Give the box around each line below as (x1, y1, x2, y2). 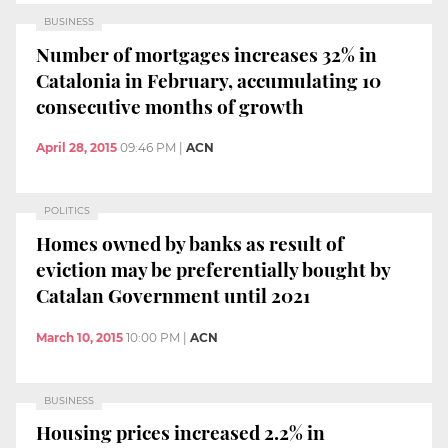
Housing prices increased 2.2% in (36, 419, 325, 446)
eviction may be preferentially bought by (36, 255, 391, 282)
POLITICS (44, 205, 90, 217)
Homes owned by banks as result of (36, 229, 344, 256)
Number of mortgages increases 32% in (36, 40, 377, 67)
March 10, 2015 (36, 329, 123, 345)
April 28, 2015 (36, 140, 117, 156)
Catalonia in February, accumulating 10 (36, 66, 381, 93)
